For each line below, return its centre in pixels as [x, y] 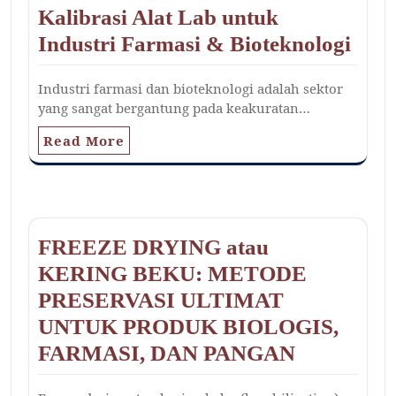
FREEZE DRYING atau [153, 247]
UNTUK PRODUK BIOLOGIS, [188, 327]
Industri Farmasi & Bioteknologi [194, 44]
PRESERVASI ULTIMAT [161, 301]
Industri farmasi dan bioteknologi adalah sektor [190, 89]
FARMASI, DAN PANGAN [167, 354]
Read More [84, 141]
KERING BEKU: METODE [172, 274]
